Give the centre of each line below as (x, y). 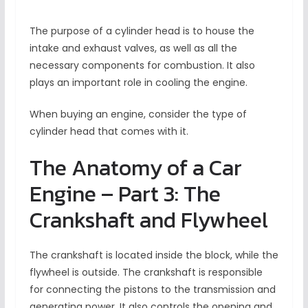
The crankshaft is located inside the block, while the (154, 255)
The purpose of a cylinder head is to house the (142, 31)
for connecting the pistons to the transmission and (152, 290)
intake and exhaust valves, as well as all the (133, 48)
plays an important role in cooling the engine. (138, 83)
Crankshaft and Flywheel (148, 220)
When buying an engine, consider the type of (138, 114)
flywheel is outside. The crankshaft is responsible (146, 273)
